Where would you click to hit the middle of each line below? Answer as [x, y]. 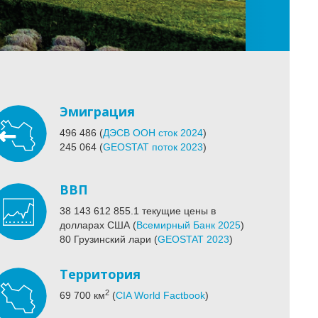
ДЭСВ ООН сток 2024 [153, 133]
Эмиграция [97, 112]
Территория [100, 274]
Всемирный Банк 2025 [188, 225]
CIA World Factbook [160, 296]
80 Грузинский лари [105, 240]
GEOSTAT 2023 [193, 240]
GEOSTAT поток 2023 [153, 147]
